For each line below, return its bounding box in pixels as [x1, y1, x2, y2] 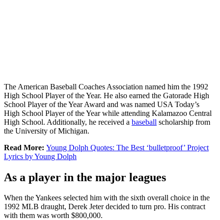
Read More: [4, 143, 46, 152]
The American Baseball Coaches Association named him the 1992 [4, 82, 208, 91]
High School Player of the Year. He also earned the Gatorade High [4, 91, 209, 100]
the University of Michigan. [4, 126, 89, 135]
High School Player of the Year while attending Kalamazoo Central [4, 109, 212, 117]
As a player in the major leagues [4, 170, 166, 184]
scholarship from [157, 117, 210, 126]
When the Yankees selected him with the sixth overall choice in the [4, 193, 210, 202]
